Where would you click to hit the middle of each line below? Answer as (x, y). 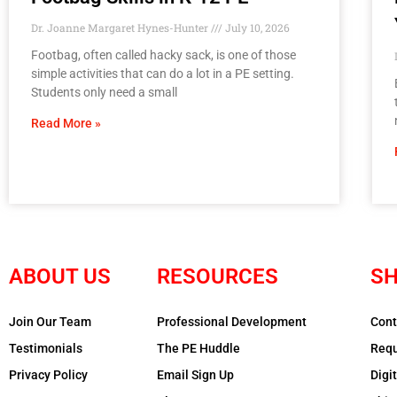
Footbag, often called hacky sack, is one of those (163, 54)
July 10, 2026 (256, 27)
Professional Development (232, 321)
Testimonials (46, 348)
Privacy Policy (48, 374)
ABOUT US (60, 276)
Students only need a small (104, 92)
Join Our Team (50, 321)
